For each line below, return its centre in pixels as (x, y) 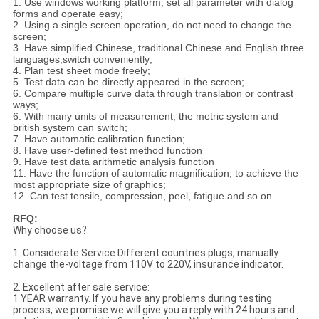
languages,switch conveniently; (82, 59)
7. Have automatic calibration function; (99, 139)
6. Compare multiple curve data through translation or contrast (153, 94)
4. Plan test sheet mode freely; (81, 71)
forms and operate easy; (68, 14)
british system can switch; (70, 128)
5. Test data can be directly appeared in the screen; (128, 82)
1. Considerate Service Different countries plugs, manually (145, 253)
